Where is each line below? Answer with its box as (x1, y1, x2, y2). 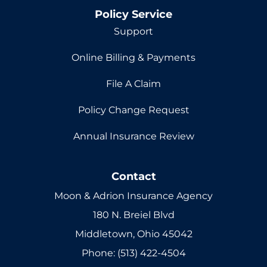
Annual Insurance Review (73, 131, 194, 142)
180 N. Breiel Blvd (92, 209, 175, 221)
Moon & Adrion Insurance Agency (54, 190, 213, 202)
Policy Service (95, 8, 172, 21)
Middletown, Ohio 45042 (74, 228, 193, 240)
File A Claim (106, 78, 161, 90)
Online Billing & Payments (72, 52, 195, 64)
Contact (111, 170, 156, 183)
